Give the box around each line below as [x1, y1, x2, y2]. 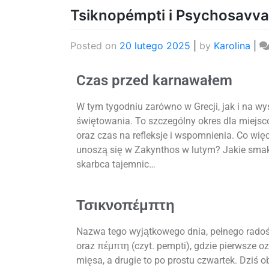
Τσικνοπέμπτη [76, 197, 175, 214]
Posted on [70, 40, 119, 52]
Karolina [214, 40, 250, 52]
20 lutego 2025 [119, 40, 190, 52]
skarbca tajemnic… [76, 159, 156, 171]
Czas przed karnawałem [76, 72, 232, 89]
